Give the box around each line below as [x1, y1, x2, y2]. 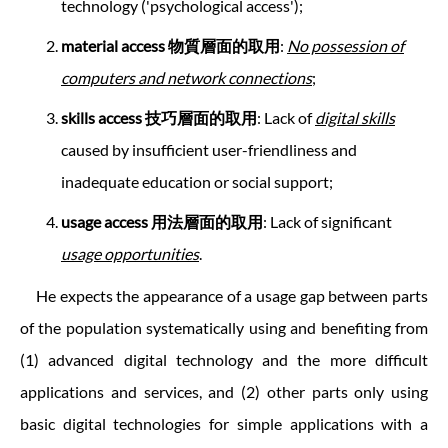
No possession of [287, 36, 404, 56]
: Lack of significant [263, 212, 392, 232]
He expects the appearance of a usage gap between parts [36, 286, 428, 306]
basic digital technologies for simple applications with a [20, 414, 428, 434]
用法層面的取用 [151, 212, 263, 232]
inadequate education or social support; [61, 172, 333, 192]
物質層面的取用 [168, 36, 280, 56]
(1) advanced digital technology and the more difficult [20, 350, 428, 370]
